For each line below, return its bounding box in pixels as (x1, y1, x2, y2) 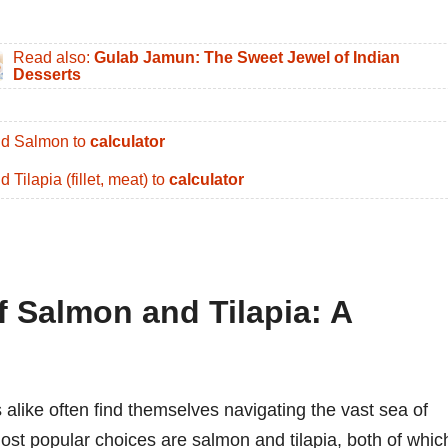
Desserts (13, 65, 81, 83)
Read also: (13, 48, 94, 66)
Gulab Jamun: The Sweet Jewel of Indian (94, 48, 400, 66)
